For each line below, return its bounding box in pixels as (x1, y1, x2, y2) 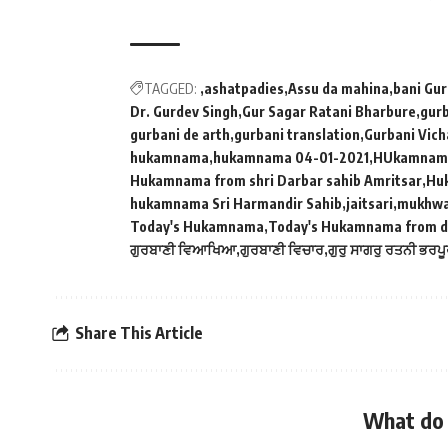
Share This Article (75, 323, 203, 344)
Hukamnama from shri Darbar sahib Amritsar (130, 171, 422, 189)
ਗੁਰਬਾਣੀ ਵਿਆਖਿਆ (130, 240, 236, 258)
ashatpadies (204, 79, 284, 97)
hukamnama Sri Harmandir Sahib (130, 194, 342, 212)
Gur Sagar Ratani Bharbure (242, 102, 416, 120)
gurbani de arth (130, 125, 230, 143)
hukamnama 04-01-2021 (213, 148, 369, 166)
